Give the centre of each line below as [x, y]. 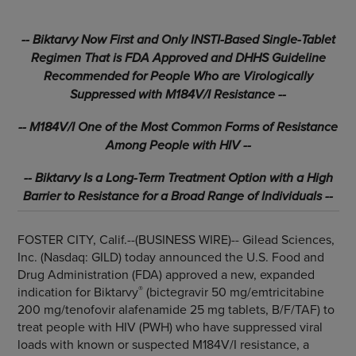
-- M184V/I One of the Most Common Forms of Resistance [178, 126]
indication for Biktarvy [77, 292]
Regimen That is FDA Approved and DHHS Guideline [178, 57]
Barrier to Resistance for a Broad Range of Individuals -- [178, 195]
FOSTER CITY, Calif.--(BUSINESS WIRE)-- [130, 239]
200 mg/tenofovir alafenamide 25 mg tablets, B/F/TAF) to [176, 309]
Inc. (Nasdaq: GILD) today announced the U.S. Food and [170, 257]
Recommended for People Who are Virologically [178, 75]
